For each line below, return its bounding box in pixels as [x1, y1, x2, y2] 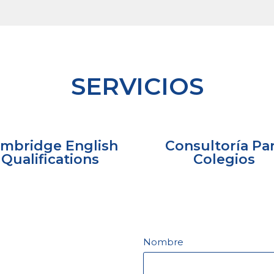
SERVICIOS [70, 72, 204, 101]
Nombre [143, 236, 183, 248]
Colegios [193, 151, 255, 168]
